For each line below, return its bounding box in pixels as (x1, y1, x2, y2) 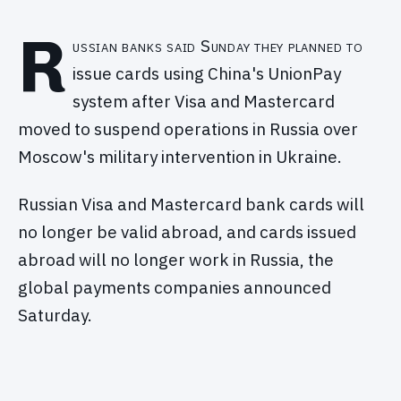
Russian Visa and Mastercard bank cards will (18, 193, 364, 216)
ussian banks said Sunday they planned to (73, 34, 363, 56)
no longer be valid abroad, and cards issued (18, 221, 356, 243)
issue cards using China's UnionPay (73, 62, 342, 84)
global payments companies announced (18, 277, 331, 299)
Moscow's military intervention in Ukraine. (18, 145, 342, 167)
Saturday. (18, 304, 92, 327)
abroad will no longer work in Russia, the (18, 249, 334, 271)
